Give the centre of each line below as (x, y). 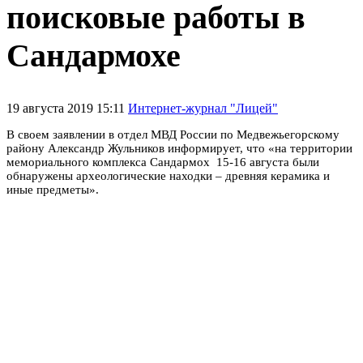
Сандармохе (94, 55)
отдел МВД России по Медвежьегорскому (228, 134)
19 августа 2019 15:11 (67, 108)
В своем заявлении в (62, 134)
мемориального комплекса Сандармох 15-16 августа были (163, 162)
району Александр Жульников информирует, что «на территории (179, 148)
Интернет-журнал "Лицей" (203, 108)
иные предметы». (53, 189)
